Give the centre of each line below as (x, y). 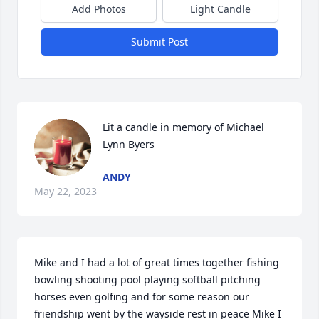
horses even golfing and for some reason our (142, 297)
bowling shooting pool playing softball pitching (147, 279)
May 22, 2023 (66, 191)
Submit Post (159, 42)
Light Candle (220, 9)
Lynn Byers (129, 144)
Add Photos (99, 9)
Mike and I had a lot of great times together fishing (157, 262)
